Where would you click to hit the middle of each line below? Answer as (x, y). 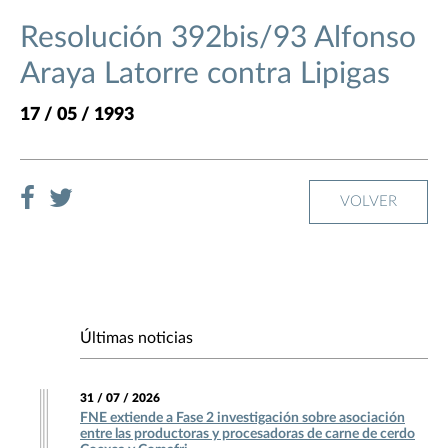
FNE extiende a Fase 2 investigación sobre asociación (242, 418)
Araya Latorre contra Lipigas (205, 74)
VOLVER (368, 202)
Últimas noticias (136, 338)
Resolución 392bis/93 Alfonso (218, 38)
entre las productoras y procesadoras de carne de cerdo (247, 434)
